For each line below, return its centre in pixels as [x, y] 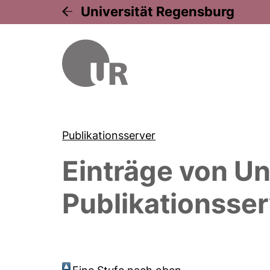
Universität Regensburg [158, 11]
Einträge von [148, 171]
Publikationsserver [109, 135]
